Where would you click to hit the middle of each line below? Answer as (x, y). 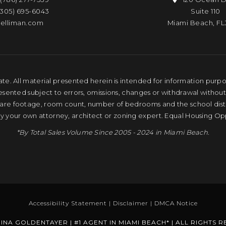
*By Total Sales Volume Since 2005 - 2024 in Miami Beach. (113, 132)
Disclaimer (130, 203)
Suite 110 (206, 11)
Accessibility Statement (68, 203)
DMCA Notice (176, 203)
